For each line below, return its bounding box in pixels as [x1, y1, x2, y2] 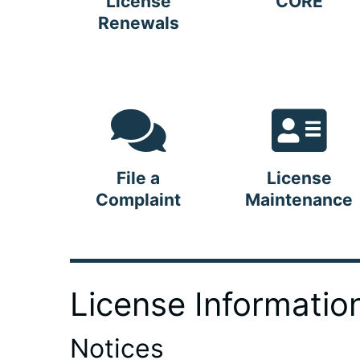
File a [117, 167, 160, 188]
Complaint [96, 189, 181, 210]
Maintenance [245, 189, 353, 210]
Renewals [97, 12, 179, 33]
